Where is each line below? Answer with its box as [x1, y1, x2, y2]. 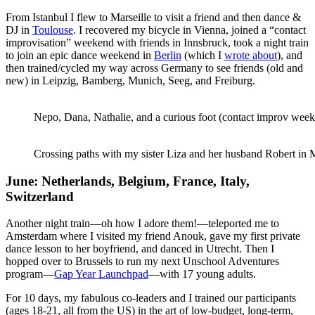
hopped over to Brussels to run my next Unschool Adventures [6, 255, 279, 268]
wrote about [224, 49, 277, 61]
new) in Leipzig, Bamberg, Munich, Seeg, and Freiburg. [6, 74, 255, 86]
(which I [181, 49, 224, 61]
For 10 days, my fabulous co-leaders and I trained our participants [6, 292, 296, 304]
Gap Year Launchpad [54, 268, 148, 281]
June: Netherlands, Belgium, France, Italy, [6, 173, 250, 188]
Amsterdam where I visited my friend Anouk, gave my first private [6, 230, 300, 243]
